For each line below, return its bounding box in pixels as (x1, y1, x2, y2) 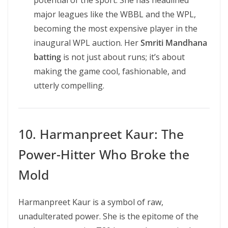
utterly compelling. (34, 80, 104, 91)
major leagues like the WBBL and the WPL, (34, 9, 196, 20)
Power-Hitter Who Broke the (18, 146, 189, 163)
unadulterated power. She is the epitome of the (18, 211, 198, 222)
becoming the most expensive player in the (34, 23, 197, 34)
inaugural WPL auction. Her (34, 37, 140, 48)
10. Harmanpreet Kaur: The (18, 125, 184, 142)
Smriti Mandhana (140, 37, 207, 48)
